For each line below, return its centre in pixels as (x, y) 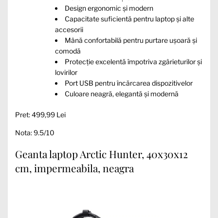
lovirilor (66, 73)
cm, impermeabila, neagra (74, 168)
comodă (68, 51)
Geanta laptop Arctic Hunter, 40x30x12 (101, 154)
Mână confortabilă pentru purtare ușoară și (131, 40)
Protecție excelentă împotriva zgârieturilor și (133, 62)
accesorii (69, 30)
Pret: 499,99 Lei (40, 115)
